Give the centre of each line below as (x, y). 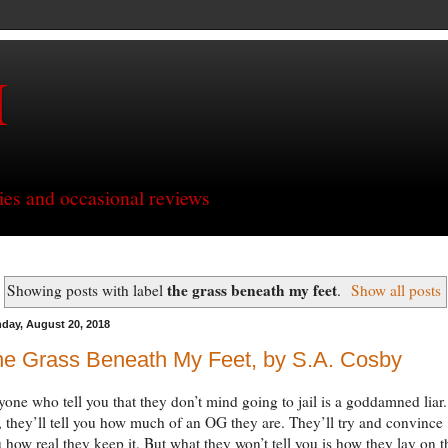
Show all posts (396, 290)
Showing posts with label (86, 290)
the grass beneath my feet (251, 290)
